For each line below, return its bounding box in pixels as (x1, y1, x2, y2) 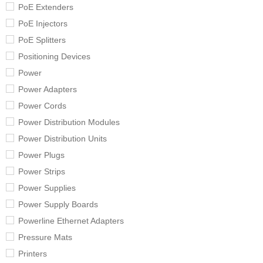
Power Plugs (18, 150, 65, 160)
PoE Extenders (18, 2, 73, 12)
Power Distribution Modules (18, 117, 120, 127)
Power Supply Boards (18, 200, 98, 210)
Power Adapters (18, 85, 77, 95)
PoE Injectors (18, 19, 68, 29)
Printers (18, 249, 47, 259)
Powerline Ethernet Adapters (18, 216, 124, 226)
